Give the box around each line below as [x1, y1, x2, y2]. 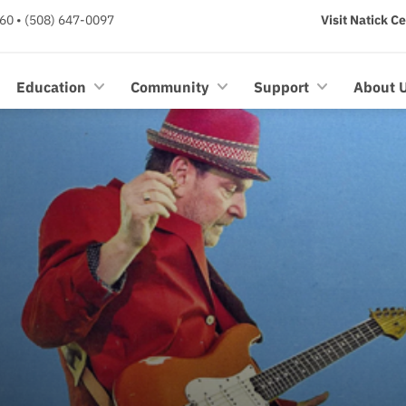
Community [130, 78, 209, 96]
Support [254, 78, 309, 96]
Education [16, 78, 86, 96]
